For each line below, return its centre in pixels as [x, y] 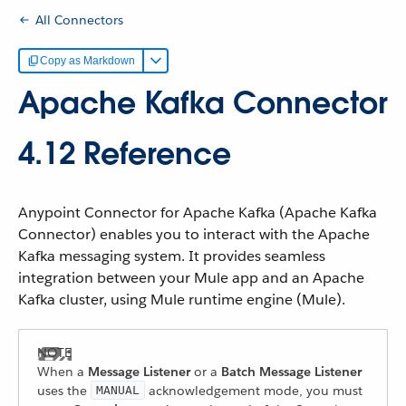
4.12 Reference [125, 154]
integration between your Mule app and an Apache [191, 278]
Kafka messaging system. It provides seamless [172, 256]
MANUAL [118, 390]
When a [63, 372]
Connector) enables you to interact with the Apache [194, 234]
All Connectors [79, 19]
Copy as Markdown [87, 61]
